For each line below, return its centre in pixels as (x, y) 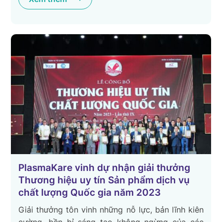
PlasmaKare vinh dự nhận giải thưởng (105, 167)
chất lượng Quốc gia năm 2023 (90, 192)
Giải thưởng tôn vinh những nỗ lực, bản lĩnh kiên (111, 209)
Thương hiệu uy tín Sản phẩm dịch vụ (104, 180)
